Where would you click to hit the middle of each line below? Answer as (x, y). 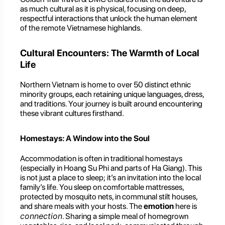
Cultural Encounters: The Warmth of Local (110, 53)
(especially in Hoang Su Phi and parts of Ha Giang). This (111, 168)
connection (41, 216)
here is (185, 206)
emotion (159, 206)
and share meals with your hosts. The (82, 206)
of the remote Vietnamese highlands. (81, 28)
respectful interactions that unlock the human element (109, 19)
